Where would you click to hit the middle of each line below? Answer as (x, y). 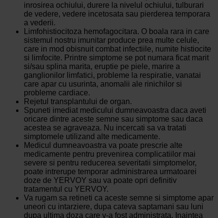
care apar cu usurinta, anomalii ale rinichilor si (103, 84)
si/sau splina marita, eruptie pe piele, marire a (102, 67)
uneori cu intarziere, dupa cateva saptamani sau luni (113, 207)
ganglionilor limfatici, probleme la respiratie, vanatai (112, 75)
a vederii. (39, 23)
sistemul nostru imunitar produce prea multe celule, (111, 40)
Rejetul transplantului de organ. (78, 102)
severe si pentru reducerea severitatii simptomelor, (110, 163)
